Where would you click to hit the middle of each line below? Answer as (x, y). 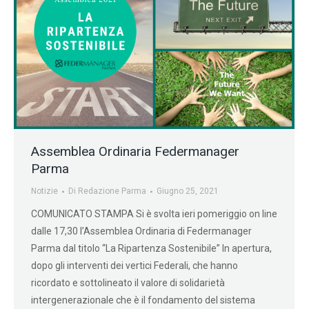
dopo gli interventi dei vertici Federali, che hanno (134, 266)
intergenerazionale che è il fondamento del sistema (143, 300)
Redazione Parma (112, 191)
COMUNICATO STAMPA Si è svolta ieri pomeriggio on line (154, 214)
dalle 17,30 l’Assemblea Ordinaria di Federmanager (141, 231)
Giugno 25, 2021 (188, 191)
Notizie (44, 191)
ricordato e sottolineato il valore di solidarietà (128, 283)
